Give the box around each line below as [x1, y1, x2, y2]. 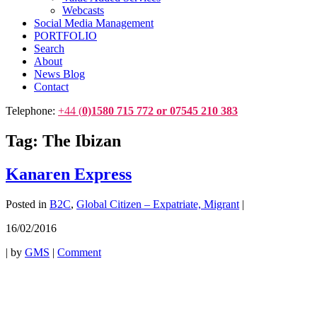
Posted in [6, 197, 47, 210]
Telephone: [6, 105, 58, 117]
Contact [34, 81, 69, 93]
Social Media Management [34, 17, 154, 29]
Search [34, 42, 64, 54]
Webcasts [62, 4, 104, 16]
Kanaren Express [6, 164, 132, 183]
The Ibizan [42, 131, 121, 150]
